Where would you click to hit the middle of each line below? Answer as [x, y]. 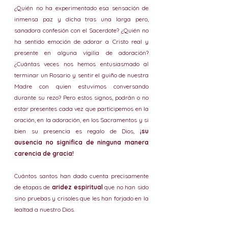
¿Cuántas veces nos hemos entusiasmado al [81, 64]
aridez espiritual [78, 187]
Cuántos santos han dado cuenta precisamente [81, 176]
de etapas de [33, 187]
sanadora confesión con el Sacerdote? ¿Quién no [81, 30]
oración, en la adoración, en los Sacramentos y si [81, 120]
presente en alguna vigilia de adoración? [81, 53]
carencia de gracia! [44, 153]
